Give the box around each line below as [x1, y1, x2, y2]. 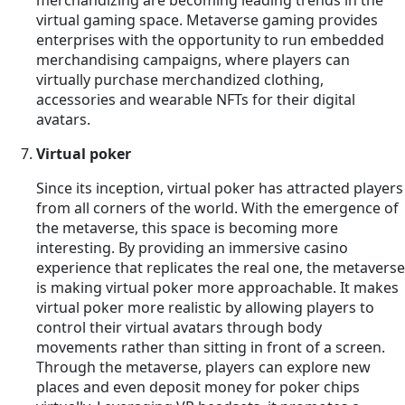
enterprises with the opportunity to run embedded [36, 29, 384, 50]
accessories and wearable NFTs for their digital [36, 89, 355, 109]
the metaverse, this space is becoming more [36, 217, 338, 238]
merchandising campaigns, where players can [36, 49, 350, 70]
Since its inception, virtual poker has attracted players [36, 177, 403, 198]
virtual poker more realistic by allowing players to [36, 297, 374, 317]
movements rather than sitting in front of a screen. [36, 336, 385, 357]
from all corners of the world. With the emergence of [36, 197, 399, 218]
